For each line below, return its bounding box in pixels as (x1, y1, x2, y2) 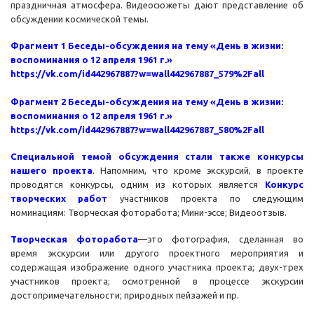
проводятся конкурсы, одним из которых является (11, 179, 265, 190)
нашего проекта (11, 165, 93, 176)
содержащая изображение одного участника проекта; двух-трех (11, 262, 303, 273)
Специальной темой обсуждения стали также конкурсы (11, 151, 303, 162)
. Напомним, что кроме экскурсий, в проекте (93, 165, 303, 176)
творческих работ (11, 193, 108, 204)
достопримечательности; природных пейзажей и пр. (11, 290, 239, 301)
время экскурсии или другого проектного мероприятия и (11, 248, 303, 259)
